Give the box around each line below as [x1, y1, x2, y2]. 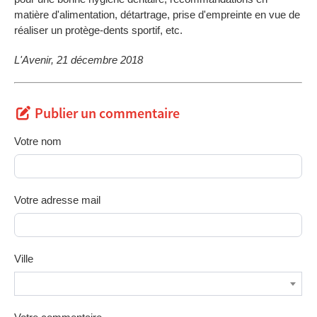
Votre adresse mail [14, 194, 100, 206]
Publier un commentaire [35, 105, 180, 123]
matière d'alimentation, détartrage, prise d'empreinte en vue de [14, 8, 300, 21]
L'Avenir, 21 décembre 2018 [14, 54, 143, 66]
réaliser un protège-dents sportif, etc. [14, 24, 183, 36]
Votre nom [14, 135, 62, 147]
